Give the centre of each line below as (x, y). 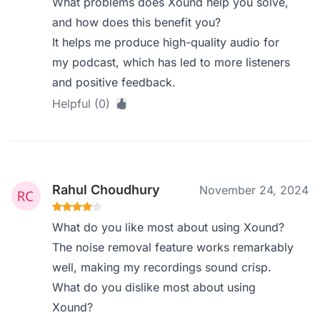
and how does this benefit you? (137, 22)
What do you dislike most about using (154, 287)
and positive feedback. (114, 82)
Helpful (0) (81, 104)
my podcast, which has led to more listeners (171, 62)
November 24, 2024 (254, 190)
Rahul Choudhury (106, 190)
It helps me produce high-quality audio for (166, 42)
